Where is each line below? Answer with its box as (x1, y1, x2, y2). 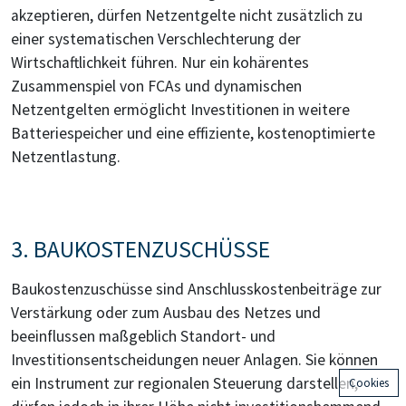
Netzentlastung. (11, 147, 121, 168)
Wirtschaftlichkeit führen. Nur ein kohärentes (11, 53, 309, 73)
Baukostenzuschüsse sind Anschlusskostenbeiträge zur (11, 279, 382, 300)
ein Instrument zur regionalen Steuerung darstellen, (11, 373, 358, 394)
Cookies (349, 375, 389, 391)
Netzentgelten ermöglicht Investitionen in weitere (11, 100, 350, 121)
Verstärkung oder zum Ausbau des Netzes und (11, 303, 321, 324)
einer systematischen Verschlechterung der (11, 29, 301, 50)
